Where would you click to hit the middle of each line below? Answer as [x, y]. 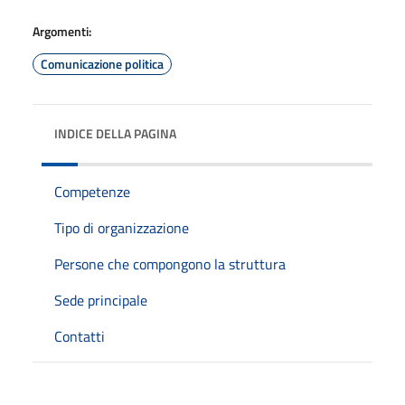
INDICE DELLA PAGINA [115, 133]
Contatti [80, 336]
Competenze [92, 191]
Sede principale [101, 300]
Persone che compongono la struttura [170, 264]
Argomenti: [62, 31]
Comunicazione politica [102, 63]
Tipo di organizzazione [122, 227]
